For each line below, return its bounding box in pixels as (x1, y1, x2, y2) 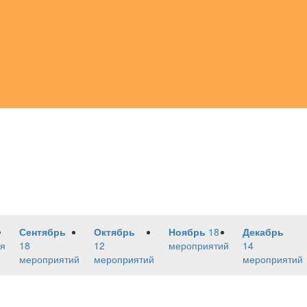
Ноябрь (168, 225, 206, 238)
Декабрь (243, 225, 284, 238)
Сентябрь (19, 225, 66, 238)
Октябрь (93, 225, 135, 238)
